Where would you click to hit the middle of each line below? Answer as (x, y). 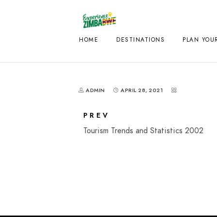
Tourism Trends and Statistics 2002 (143, 131)
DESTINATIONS (140, 40)
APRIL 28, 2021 (142, 90)
